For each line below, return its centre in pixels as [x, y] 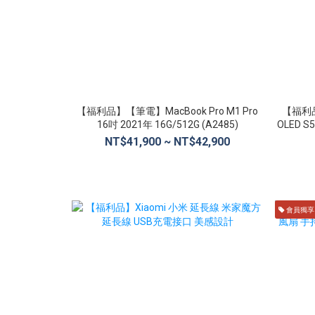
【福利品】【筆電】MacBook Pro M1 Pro [168, 111]
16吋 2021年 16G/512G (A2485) [167, 124]
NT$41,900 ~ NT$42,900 [168, 141]
